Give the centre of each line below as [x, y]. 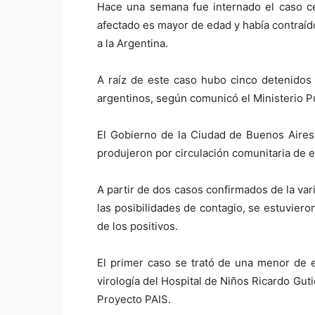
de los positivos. [137, 226]
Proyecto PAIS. [134, 299]
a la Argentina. [133, 43]
